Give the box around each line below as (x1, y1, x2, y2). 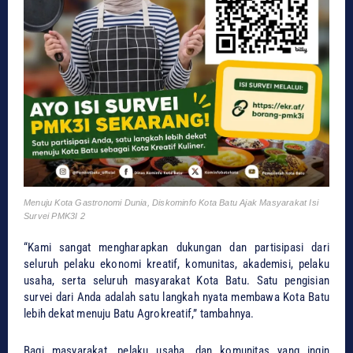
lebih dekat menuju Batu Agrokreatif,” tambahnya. (24, 307, 255, 321)
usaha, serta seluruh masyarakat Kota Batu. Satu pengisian (24, 273, 329, 288)
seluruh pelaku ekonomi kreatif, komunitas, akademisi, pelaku (24, 257, 329, 272)
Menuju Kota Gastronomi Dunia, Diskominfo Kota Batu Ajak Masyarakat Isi (24, 198, 319, 208)
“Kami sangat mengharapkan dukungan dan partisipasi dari (24, 240, 329, 255)
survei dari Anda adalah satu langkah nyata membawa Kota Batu (24, 290, 329, 305)
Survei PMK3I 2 (24, 211, 85, 221)
